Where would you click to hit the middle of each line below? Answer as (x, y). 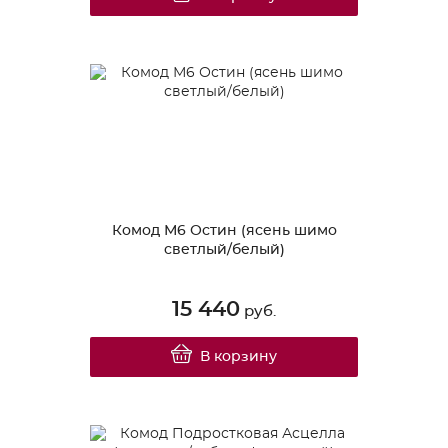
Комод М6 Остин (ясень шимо (224, 230)
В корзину (239, 356)
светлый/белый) (224, 249)
